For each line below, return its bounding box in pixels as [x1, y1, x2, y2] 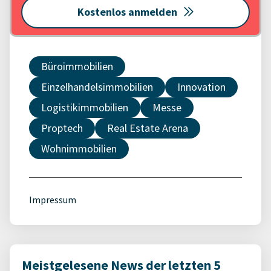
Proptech [41, 121, 83, 135]
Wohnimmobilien [41, 142, 117, 156]
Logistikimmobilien [41, 100, 128, 115]
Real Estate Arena [107, 121, 188, 135]
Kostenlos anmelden [77, 5, 177, 19]
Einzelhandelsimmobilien [41, 80, 153, 94]
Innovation [177, 80, 226, 94]
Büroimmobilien [41, 59, 113, 74]
